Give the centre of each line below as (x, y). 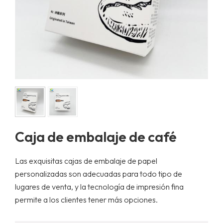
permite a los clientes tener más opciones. (86, 199)
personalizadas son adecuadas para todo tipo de (99, 173)
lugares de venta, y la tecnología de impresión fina (99, 186)
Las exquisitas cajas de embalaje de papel (86, 161)
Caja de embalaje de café (96, 136)
